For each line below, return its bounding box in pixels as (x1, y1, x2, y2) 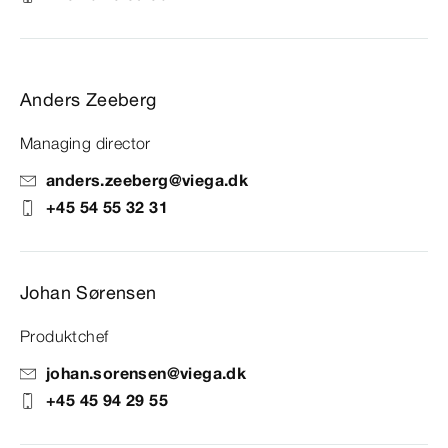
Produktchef (20, 326, 109, 347)
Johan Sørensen (20, 281, 157, 305)
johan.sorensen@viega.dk (46, 363, 247, 384)
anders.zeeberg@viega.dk (46, 170, 249, 191)
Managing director (20, 133, 151, 154)
